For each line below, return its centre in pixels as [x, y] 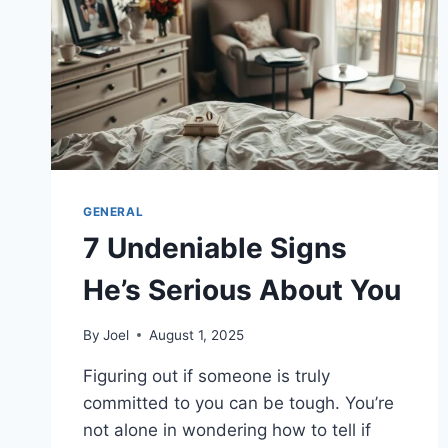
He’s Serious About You [242, 290]
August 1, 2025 [197, 334]
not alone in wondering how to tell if [227, 429]
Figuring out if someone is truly [206, 375]
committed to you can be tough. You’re [238, 402]
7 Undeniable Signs [215, 248]
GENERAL [113, 212]
